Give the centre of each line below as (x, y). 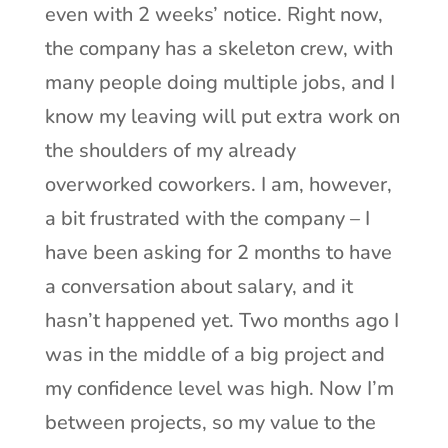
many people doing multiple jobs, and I (219, 82)
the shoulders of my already (170, 150)
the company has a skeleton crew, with (218, 48)
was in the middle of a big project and (214, 354)
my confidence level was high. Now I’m (219, 388)
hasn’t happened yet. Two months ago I (221, 320)
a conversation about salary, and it (198, 286)
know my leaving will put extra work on (222, 116)
